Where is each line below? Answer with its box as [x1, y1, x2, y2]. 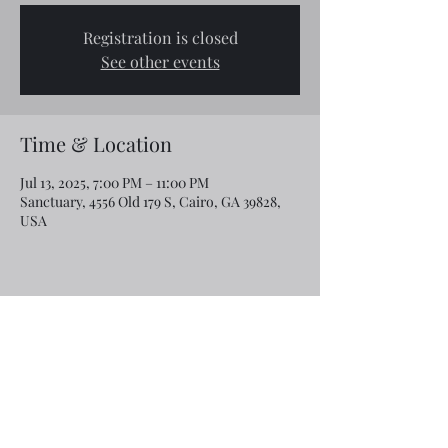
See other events [100, 51, 220, 72]
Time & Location [20, 130, 172, 157]
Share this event [20, 317, 165, 344]
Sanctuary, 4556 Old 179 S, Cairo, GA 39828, [20, 192, 281, 211]
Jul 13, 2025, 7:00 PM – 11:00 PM [20, 173, 209, 192]
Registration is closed [82, 27, 238, 48]
